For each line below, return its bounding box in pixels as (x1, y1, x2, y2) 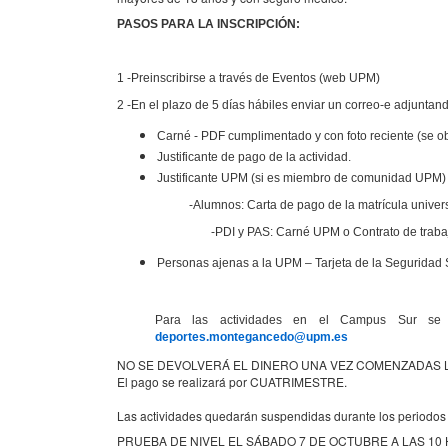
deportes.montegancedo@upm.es (155, 330, 348, 345)
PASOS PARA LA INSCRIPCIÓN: (117, 17, 300, 32)
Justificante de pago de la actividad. (157, 150, 351, 165)
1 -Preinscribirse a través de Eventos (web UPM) (117, 71, 380, 86)
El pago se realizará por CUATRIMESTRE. (117, 373, 347, 391)
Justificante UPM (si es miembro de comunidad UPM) (157, 171, 446, 186)
